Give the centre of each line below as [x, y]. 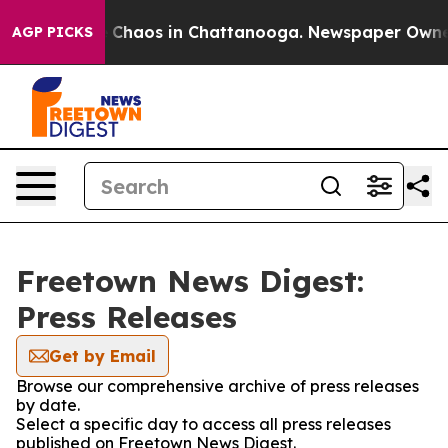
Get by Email [102, 356]
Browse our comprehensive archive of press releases [217, 386]
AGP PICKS [52, 32]
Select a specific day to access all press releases [203, 424]
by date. [48, 405]
